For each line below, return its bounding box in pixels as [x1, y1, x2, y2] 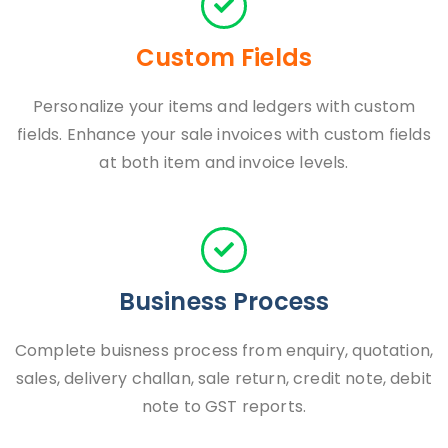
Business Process [118, 285, 330, 318]
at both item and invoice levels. [99, 151, 349, 174]
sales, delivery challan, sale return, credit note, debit [16, 367, 432, 390]
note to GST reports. [141, 395, 307, 418]
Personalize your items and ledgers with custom [32, 95, 416, 118]
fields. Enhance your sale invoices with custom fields [17, 123, 431, 146]
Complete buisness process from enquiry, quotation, [15, 339, 434, 362]
